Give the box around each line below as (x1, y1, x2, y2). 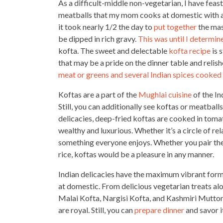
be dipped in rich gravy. (58, 34, 138, 43)
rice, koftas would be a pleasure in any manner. (58, 149, 214, 159)
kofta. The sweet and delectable (58, 46, 169, 55)
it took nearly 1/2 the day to (58, 22, 154, 31)
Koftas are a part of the (58, 90, 138, 99)
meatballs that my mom (58, 10, 140, 19)
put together (154, 22, 197, 31)
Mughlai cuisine (138, 90, 192, 99)
